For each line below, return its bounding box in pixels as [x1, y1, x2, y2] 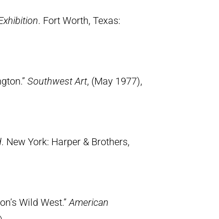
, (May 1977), [87, 75, 142, 87]
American [69, 197, 109, 208]
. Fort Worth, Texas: [38, 15, 120, 26]
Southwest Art [27, 75, 87, 87]
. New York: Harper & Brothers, [1, 136, 130, 148]
